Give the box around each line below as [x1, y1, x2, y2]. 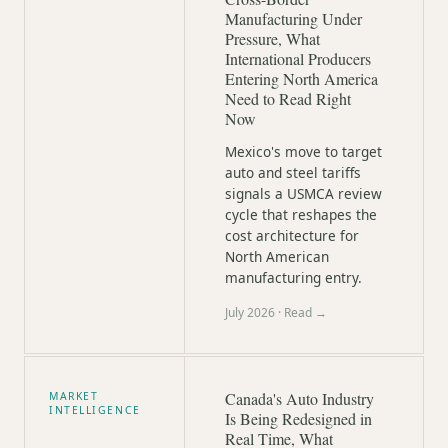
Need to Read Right [225, 88, 351, 109]
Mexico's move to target [225, 142, 382, 161]
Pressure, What [225, 28, 320, 49]
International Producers [225, 48, 371, 69]
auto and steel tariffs [225, 163, 361, 182]
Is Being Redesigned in [225, 408, 372, 429]
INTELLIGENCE [49, 403, 141, 417]
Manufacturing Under [225, 8, 362, 29]
